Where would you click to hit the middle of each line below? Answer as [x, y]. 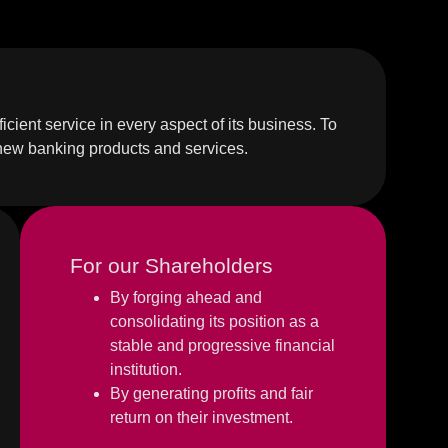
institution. [146, 369]
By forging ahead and [186, 297]
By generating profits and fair [211, 393]
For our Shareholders [171, 265]
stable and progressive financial [222, 345]
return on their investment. [201, 417]
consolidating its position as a [214, 321]
